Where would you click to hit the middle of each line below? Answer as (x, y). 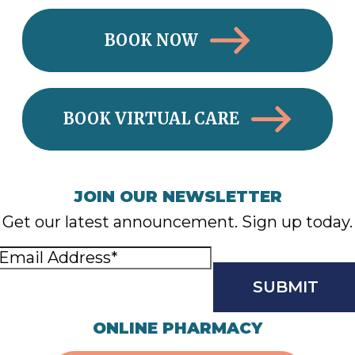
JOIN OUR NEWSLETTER (177, 197)
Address (134, 282)
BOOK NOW (152, 40)
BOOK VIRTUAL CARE (152, 119)
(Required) (207, 282)
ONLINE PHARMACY (177, 328)
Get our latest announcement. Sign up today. (177, 222)
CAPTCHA (142, 313)
